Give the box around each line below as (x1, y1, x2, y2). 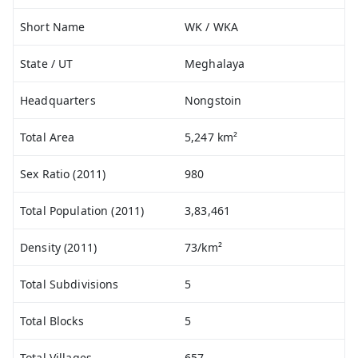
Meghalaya (185, 56, 245, 71)
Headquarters (20, 93, 96, 108)
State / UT (20, 56, 74, 71)
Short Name (20, 19, 86, 34)
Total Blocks (20, 313, 84, 328)
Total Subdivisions (20, 276, 119, 292)
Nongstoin (185, 93, 242, 108)
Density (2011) (20, 240, 97, 255)
